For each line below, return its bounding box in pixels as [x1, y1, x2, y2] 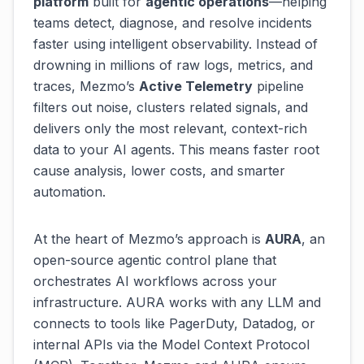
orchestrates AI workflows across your [33, 273, 277, 289]
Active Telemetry [139, 78, 253, 94]
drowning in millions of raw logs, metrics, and [33, 57, 313, 73]
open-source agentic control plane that [33, 252, 276, 268]
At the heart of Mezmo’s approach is [33, 231, 265, 247]
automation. [33, 184, 106, 200]
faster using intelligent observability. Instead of [33, 36, 318, 52]
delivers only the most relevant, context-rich [33, 120, 307, 136]
